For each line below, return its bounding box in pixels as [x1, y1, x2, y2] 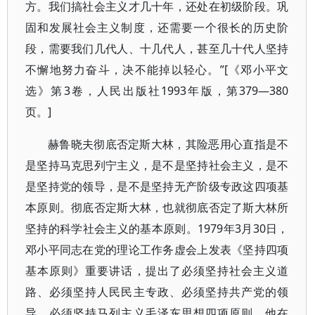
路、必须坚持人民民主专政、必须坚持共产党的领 [25, 284, 289, 300]
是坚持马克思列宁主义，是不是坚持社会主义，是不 [25, 157, 289, 173]
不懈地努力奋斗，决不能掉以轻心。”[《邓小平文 [25, 62, 289, 77]
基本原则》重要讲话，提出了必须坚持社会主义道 [25, 263, 289, 278]
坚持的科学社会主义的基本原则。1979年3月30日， [25, 221, 289, 236]
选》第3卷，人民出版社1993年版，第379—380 [25, 83, 289, 98]
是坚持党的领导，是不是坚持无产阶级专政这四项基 [25, 179, 289, 194]
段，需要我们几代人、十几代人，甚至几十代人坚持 [25, 41, 289, 56]
